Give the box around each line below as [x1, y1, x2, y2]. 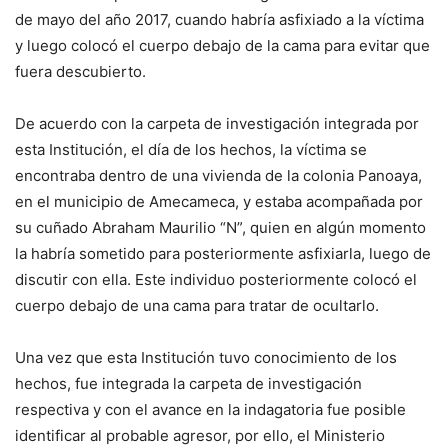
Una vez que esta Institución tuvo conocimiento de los [15, 348, 397, 368]
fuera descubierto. [15, 62, 146, 82]
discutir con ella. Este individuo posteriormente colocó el [15, 270, 417, 290]
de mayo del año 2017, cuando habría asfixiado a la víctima [15, 10, 424, 30]
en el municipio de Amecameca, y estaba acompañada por [15, 192, 423, 212]
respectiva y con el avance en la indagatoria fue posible [15, 400, 406, 420]
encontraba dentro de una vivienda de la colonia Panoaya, [15, 166, 422, 186]
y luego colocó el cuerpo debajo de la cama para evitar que [15, 36, 430, 56]
